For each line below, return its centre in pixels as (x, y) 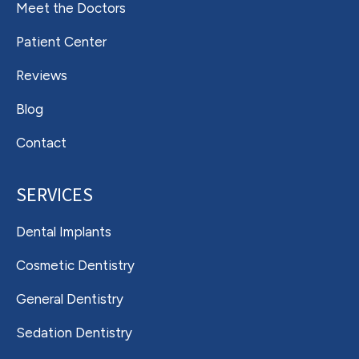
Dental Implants (64, 232)
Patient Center (61, 42)
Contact (41, 143)
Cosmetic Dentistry (75, 265)
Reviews (42, 75)
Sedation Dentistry (74, 333)
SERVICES (54, 195)
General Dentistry (70, 299)
